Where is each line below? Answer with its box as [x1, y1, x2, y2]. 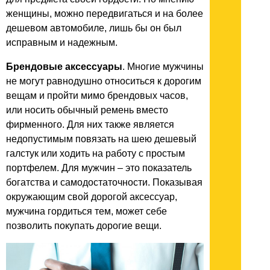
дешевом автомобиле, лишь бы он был [6, 22, 181, 33]
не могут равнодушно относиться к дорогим [6, 75, 201, 86]
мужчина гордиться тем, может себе [6, 206, 167, 216]
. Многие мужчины [122, 61, 204, 72]
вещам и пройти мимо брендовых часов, [6, 90, 188, 101]
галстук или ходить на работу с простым [6, 148, 185, 159]
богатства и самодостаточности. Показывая [6, 177, 202, 187]
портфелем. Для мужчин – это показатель [6, 162, 192, 173]
